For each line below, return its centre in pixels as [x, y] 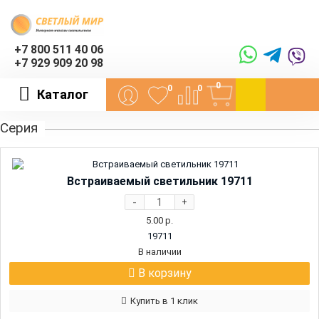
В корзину [163, 273]
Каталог [62, 94]
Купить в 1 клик [164, 301]
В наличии [159, 252]
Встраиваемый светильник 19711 [159, 181]
